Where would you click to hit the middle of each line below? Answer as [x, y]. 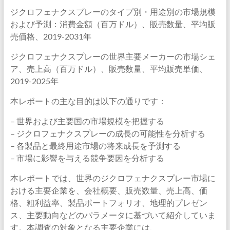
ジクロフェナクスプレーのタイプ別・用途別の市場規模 [113, 12]
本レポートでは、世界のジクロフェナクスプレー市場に [113, 178]
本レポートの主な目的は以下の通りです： [88, 101]
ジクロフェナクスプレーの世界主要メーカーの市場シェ [113, 56]
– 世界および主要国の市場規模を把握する [87, 121]
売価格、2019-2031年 [51, 36]
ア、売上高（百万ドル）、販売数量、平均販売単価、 [109, 69]
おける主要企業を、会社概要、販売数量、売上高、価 [109, 190]
